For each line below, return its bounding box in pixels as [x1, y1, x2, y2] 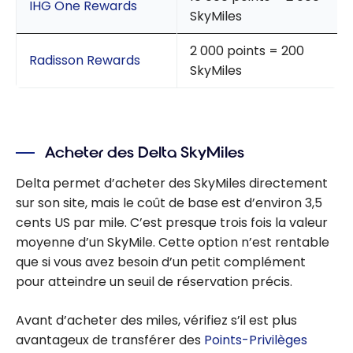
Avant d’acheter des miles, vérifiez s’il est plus [16, 310, 297, 329]
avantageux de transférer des [16, 330, 204, 349]
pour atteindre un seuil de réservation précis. [16, 272, 292, 291]
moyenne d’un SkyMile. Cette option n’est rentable [16, 232, 329, 251]
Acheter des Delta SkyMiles [45, 143, 245, 163]
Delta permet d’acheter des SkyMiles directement [16, 173, 328, 192]
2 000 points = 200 [190, 42, 304, 61]
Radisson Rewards [29, 51, 140, 70]
